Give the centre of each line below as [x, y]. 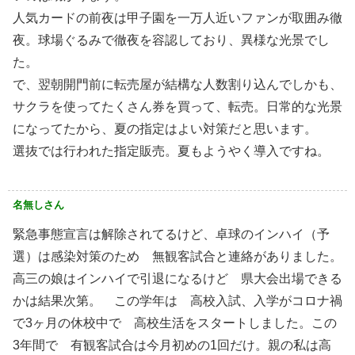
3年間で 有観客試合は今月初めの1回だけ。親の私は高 [172, 345]
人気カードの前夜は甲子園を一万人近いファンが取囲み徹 [177, 17]
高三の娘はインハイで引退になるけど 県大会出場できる [177, 278]
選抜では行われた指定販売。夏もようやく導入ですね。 [171, 151]
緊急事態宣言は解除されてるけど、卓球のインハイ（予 [171, 234]
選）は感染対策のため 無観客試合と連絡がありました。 [177, 256]
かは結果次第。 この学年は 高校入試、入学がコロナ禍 [177, 300]
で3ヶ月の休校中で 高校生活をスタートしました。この [175, 323]
